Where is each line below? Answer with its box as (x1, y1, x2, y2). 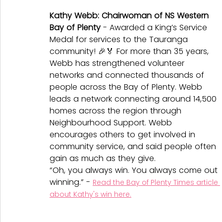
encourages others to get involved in (50, 129, 198, 141)
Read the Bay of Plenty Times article (93, 177, 220, 188)
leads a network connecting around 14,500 (50, 93, 219, 105)
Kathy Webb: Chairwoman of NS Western (50, 10, 211, 22)
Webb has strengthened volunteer (50, 57, 187, 69)
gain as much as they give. (50, 153, 156, 165)
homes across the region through (50, 105, 184, 117)
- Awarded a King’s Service (101, 22, 210, 34)
